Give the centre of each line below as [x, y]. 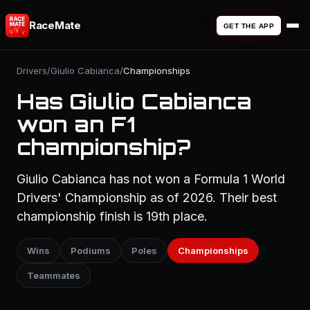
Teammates [54, 275]
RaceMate [55, 25]
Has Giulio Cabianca [134, 101]
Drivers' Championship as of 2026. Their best [147, 198]
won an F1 [76, 124]
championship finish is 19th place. [112, 216]
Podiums [91, 250]
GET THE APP [248, 26]
